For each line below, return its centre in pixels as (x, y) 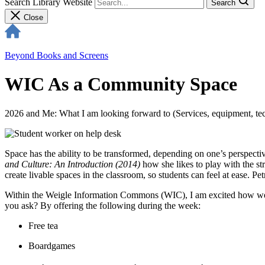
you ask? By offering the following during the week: (104, 205)
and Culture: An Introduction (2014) (72, 164)
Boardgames (52, 245)
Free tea (43, 225)
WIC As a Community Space (121, 84)
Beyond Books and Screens (56, 55)
